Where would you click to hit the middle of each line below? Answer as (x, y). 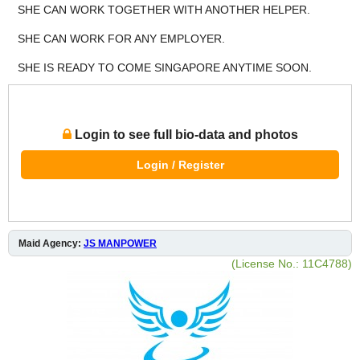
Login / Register (180, 164)
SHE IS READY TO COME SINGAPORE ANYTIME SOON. (165, 67)
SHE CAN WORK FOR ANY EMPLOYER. (121, 38)
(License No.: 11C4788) (292, 263)
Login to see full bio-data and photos (184, 134)
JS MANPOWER (120, 243)
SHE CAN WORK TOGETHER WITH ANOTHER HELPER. (164, 9)
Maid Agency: (51, 243)
